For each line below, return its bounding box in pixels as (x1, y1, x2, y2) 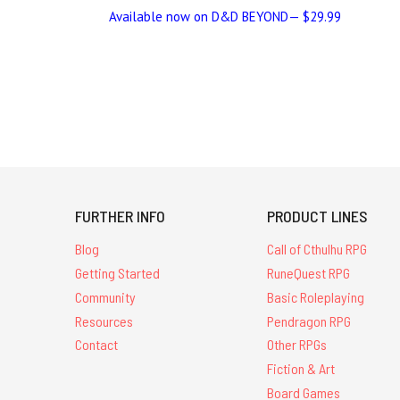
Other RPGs (267, 336, 328, 354)
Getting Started (75, 264, 160, 282)
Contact (75, 336, 118, 354)
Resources (75, 312, 133, 329)
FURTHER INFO (75, 206, 165, 227)
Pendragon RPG (267, 312, 352, 329)
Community (75, 287, 136, 305)
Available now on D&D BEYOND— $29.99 (109, 8, 341, 26)
